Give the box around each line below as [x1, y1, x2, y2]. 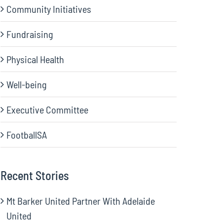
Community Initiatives [6, 3, 92, 15]
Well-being [6, 78, 47, 90]
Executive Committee [6, 104, 89, 115]
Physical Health [6, 53, 65, 65]
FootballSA [6, 129, 47, 141]
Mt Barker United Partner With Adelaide [6, 195, 155, 207]
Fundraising [6, 28, 53, 40]
